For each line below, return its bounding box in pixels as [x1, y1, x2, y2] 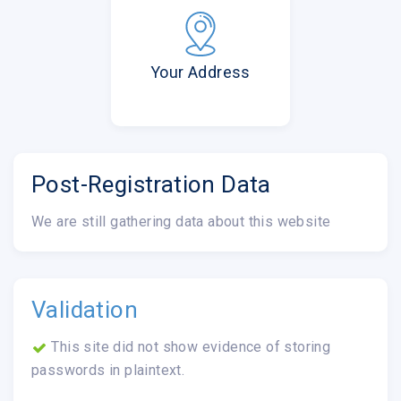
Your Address [150, 62, 251, 81]
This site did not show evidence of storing [47, 337, 331, 355]
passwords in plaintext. [31, 361, 185, 379]
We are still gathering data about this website [31, 212, 331, 230]
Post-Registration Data [31, 170, 271, 198]
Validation [31, 295, 138, 323]
